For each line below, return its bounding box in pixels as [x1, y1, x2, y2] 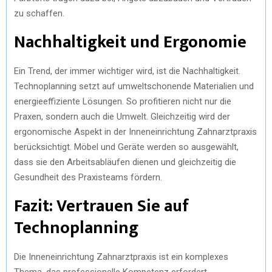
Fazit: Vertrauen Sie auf [14, 191, 189, 220]
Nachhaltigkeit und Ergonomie [14, 27, 246, 56]
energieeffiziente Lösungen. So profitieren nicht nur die [14, 95, 231, 107]
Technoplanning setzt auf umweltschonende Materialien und [14, 80, 254, 92]
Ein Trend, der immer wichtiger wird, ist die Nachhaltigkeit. [14, 65, 240, 76]
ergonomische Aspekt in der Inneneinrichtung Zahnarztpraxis [14, 126, 257, 137]
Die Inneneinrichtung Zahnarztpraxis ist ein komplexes [14, 251, 228, 262]
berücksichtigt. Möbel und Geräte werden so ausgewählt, [14, 141, 239, 152]
